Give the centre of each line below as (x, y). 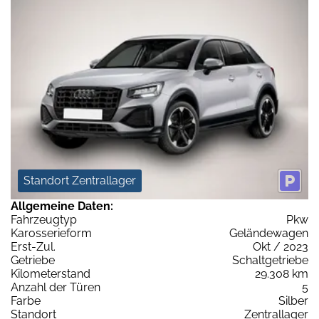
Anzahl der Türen (56, 287)
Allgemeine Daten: (62, 206)
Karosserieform (51, 233)
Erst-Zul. (33, 246)
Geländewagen (269, 233)
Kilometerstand (51, 273)
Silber (293, 300)
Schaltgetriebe (270, 260)
